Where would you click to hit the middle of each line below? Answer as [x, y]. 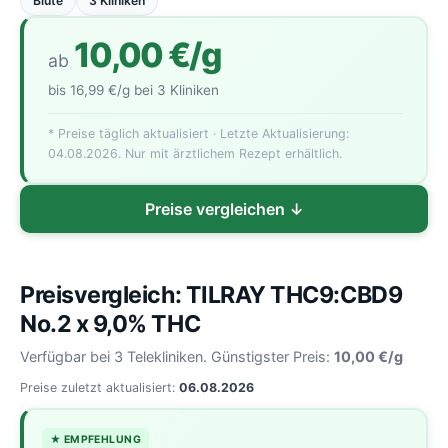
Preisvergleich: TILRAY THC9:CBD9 [211, 295]
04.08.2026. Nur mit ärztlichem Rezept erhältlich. [195, 153]
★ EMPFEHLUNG [95, 439]
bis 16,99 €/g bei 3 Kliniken [133, 89]
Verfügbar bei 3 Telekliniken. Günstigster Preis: [177, 356]
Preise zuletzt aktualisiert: [99, 387]
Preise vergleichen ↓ [224, 209]
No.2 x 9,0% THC [110, 324]
